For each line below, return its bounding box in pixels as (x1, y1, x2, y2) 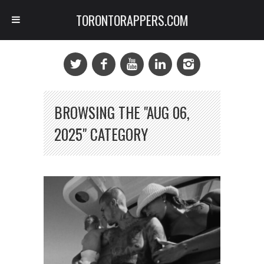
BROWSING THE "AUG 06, (54, 101, 190, 123)
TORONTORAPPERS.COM (75, 11, 189, 29)
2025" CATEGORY (54, 123, 148, 145)
